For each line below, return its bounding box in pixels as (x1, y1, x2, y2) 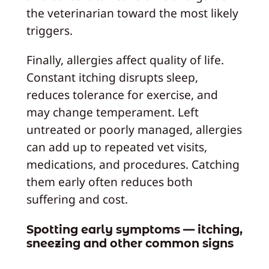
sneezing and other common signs (26, 236, 234, 251)
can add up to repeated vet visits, (26, 138, 207, 155)
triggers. (26, 22, 73, 39)
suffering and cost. (26, 190, 128, 207)
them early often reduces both (26, 173, 193, 190)
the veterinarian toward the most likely (26, 5, 238, 22)
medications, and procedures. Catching (26, 156, 240, 172)
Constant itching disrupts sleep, (26, 68, 198, 85)
